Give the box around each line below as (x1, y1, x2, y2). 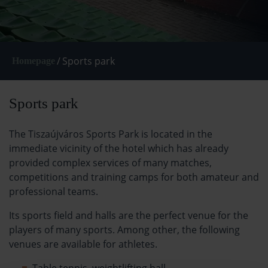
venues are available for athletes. (9, 237, 157, 251)
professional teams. (9, 184, 98, 198)
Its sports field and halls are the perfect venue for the (9, 208, 248, 222)
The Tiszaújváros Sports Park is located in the (9, 127, 212, 141)
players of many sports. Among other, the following (9, 223, 240, 236)
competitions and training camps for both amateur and (9, 170, 259, 184)
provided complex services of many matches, (9, 156, 212, 169)
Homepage (12, 56, 55, 66)
